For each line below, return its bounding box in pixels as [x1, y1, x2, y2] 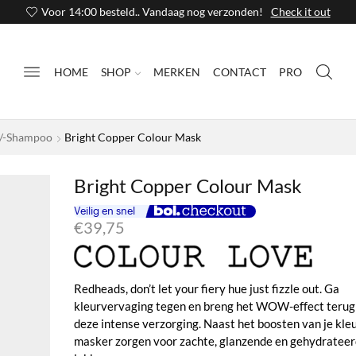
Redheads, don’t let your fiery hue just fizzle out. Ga [73, 281, 339, 296]
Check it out [270, 5, 331, 18]
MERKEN [153, 64, 200, 79]
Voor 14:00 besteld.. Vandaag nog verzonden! [41, 5, 263, 18]
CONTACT [213, 64, 266, 79]
